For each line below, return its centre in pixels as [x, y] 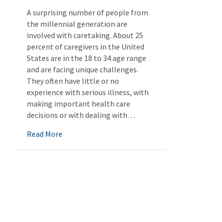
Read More [45, 134]
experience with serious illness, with [88, 92]
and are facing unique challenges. [83, 69]
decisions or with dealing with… [81, 115]
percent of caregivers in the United [85, 47]
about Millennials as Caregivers [115, 133]
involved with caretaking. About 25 [85, 35]
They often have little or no [73, 81]
